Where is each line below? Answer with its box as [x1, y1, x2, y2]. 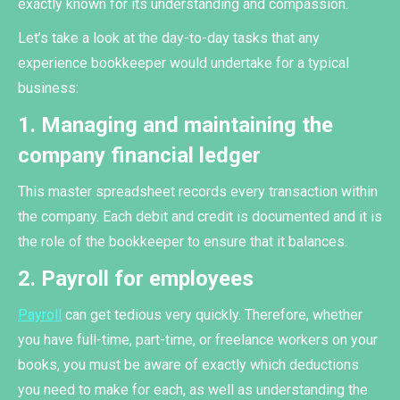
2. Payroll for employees [18, 266, 254, 292]
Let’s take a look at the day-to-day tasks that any [18, 29, 320, 47]
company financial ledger [18, 143, 266, 169]
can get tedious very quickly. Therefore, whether [62, 306, 362, 324]
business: [18, 79, 82, 97]
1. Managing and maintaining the [18, 112, 333, 138]
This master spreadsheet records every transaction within [18, 183, 378, 201]
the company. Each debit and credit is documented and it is [18, 208, 382, 226]
